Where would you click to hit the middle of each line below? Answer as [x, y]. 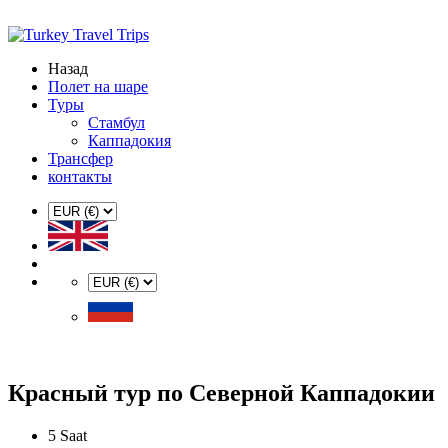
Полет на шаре [98, 86]
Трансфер [80, 158]
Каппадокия [129, 140]
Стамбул [116, 122]
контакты [80, 176]
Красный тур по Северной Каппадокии [221, 392]
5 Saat [67, 435]
